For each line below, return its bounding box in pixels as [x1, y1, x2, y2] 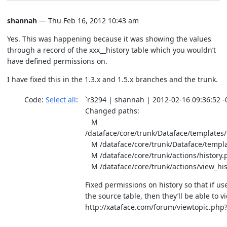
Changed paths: [85, 105, 139, 116]
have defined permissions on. [7, 56, 107, 66]
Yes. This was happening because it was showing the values [7, 34, 211, 44]
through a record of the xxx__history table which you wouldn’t [7, 45, 216, 55]
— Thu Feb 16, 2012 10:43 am [37, 16, 139, 25]
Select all [46, 94, 76, 104]
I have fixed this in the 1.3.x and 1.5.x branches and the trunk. [7, 74, 218, 84]
